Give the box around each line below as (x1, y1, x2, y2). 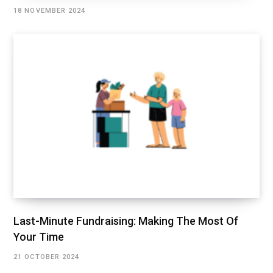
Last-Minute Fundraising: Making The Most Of (13, 214, 238, 228)
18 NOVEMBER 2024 (13, 7, 86, 15)
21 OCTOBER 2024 (13, 253, 80, 261)
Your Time (13, 230, 64, 244)
